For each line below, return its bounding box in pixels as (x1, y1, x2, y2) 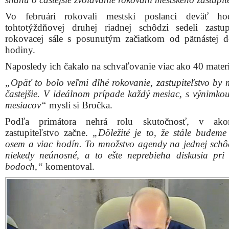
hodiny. (5, 44, 35, 55)
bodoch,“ (5, 161, 43, 172)
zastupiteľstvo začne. (5, 127, 93, 138)
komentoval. (43, 161, 95, 172)
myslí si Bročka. (47, 100, 112, 110)
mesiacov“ (5, 100, 47, 110)
